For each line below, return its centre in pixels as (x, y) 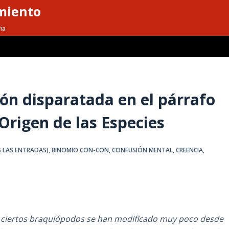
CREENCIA (190, 150)
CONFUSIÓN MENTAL (143, 150)
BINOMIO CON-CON (81, 150)
